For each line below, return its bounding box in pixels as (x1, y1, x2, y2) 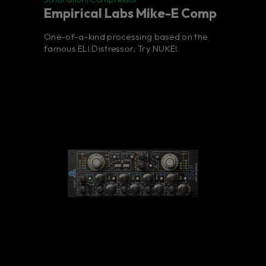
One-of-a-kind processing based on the (44, 31, 208, 43)
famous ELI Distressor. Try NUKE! (44, 43, 178, 55)
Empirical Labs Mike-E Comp (44, 5, 217, 22)
